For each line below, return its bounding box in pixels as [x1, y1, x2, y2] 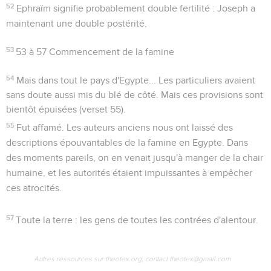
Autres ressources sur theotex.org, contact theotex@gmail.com [33, 254, 230, 263]
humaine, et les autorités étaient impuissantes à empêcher [6, 168, 252, 178]
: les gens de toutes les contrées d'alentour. [73, 215, 259, 225]
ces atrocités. [6, 183, 62, 193]
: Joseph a [210, 3, 256, 13]
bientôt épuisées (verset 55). [6, 104, 126, 114]
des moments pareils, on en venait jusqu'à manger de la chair [6, 152, 263, 163]
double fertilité [148, 3, 211, 13]
